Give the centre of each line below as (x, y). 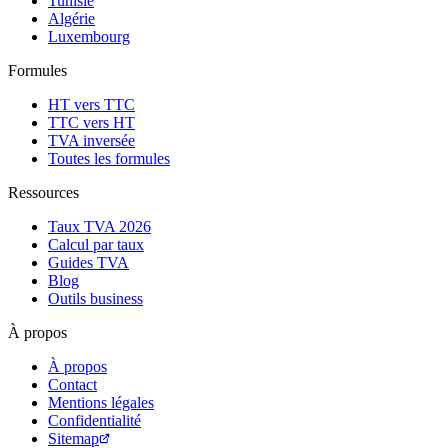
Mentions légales (101, 403)
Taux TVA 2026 (99, 227)
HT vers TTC (91, 105)
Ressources (43, 193)
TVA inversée (91, 141)
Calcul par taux (96, 245)
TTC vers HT (91, 123)
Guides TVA (88, 263)
